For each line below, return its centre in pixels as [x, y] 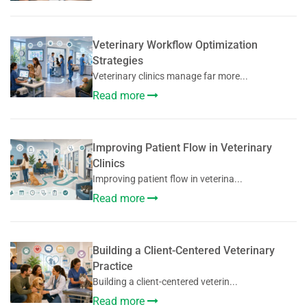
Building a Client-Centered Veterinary [184, 251]
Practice [113, 267]
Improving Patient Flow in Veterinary [182, 148]
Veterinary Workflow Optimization [175, 45]
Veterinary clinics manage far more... [170, 76]
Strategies [118, 61]
